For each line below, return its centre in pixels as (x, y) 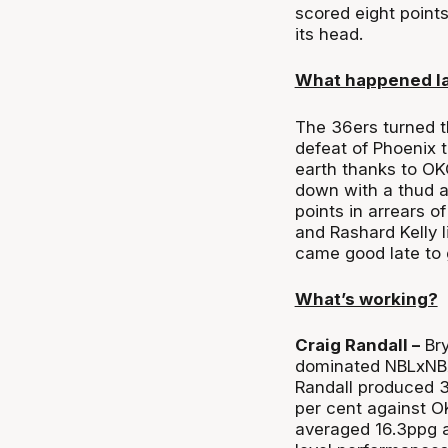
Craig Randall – (357, 345)
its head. (328, 33)
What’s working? (366, 299)
